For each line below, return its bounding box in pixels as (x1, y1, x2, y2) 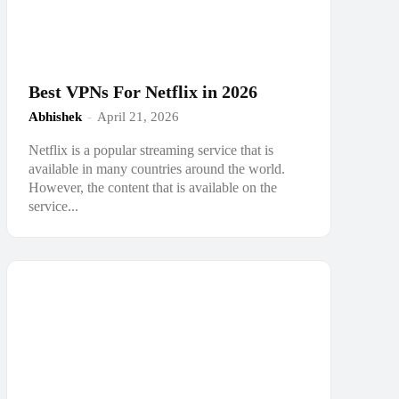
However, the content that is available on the (28, 179, 277, 195)
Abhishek (28, 109, 82, 124)
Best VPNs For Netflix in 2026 (28, 81, 257, 102)
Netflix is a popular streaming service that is (28, 142, 273, 158)
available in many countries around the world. (28, 160, 285, 176)
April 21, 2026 (96, 109, 179, 124)
